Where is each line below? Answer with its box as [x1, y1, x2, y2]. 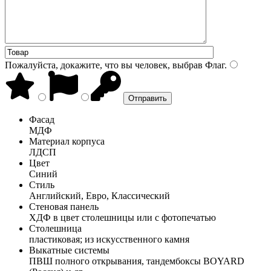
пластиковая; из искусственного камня [29, 233, 189, 244]
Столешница [29, 223, 82, 233]
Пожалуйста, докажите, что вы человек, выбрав [5, 59, 203, 70]
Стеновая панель [29, 201, 99, 212]
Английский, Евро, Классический [29, 190, 170, 201]
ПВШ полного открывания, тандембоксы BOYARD [29, 255, 244, 266]
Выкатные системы [29, 244, 109, 255]
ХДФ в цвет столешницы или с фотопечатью [29, 212, 216, 223]
